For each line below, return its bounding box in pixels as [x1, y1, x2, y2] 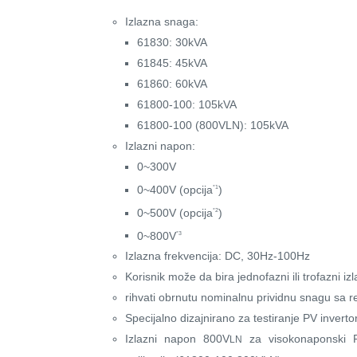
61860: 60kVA [137, 77, 207, 91]
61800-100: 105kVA [137, 98, 237, 112]
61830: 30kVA [137, 36, 207, 49]
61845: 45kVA [137, 57, 207, 70]
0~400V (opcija [137, 182, 213, 196]
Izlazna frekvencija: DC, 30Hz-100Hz [125, 249, 310, 263]
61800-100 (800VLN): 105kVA [137, 119, 288, 132]
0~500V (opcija [137, 206, 213, 219]
